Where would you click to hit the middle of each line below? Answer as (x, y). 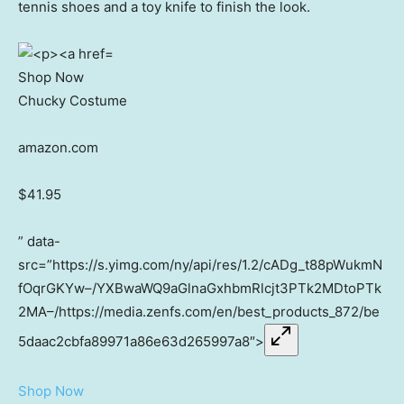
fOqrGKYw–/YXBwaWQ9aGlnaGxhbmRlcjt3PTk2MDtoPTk (200, 289)
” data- (39, 242)
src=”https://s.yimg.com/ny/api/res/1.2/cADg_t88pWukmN (200, 265)
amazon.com (58, 148)
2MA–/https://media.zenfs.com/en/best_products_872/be (199, 312)
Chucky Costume (73, 101)
